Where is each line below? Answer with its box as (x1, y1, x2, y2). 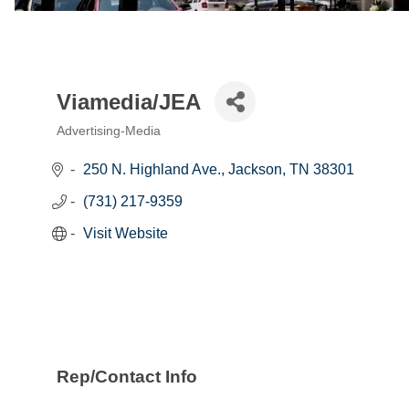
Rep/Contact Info (57, 366, 197, 386)
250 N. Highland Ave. (83, 162, 221, 178)
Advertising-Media (57, 124, 161, 139)
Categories (56, 137, 147, 157)
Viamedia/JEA (57, 89, 201, 114)
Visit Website (83, 225, 168, 242)
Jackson (228, 162, 282, 178)
